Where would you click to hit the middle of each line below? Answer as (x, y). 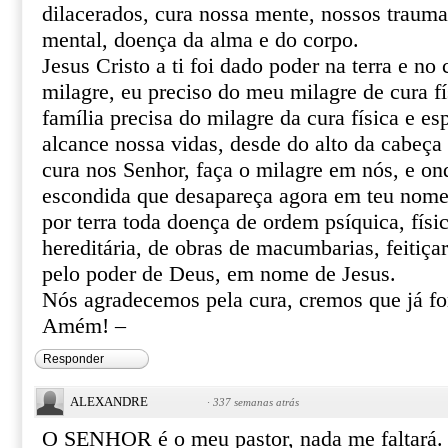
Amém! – (84, 326)
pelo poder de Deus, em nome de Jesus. (219, 274)
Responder (73, 359)
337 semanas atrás (256, 402)
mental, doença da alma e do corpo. (200, 40)
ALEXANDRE (109, 401)
